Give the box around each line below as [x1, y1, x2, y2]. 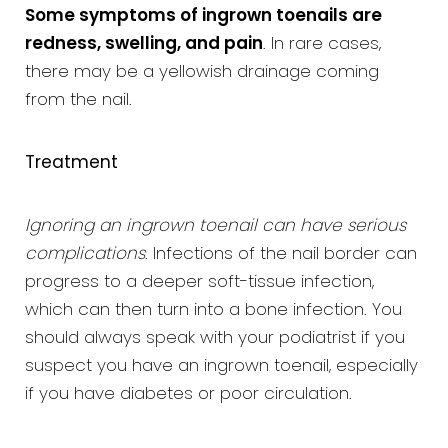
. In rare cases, [263, 36, 381, 53]
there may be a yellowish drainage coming [25, 64, 379, 81]
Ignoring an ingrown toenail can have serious [25, 218, 406, 235]
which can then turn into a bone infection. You [25, 302, 402, 319]
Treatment [25, 155, 118, 172]
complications [25, 246, 145, 263]
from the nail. [25, 92, 132, 109]
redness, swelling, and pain [25, 36, 263, 53]
